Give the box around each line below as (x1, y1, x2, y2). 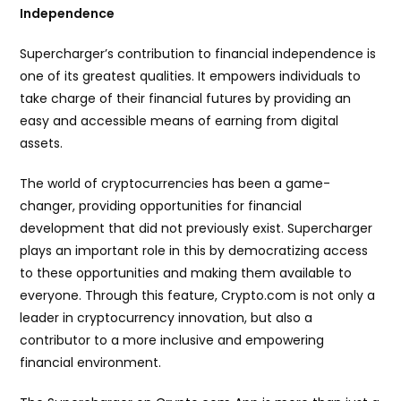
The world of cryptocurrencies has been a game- (20, 175, 331, 193)
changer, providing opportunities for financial (20, 197, 303, 216)
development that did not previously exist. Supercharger (20, 219, 373, 238)
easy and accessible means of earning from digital (20, 112, 339, 131)
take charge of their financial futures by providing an (20, 90, 352, 108)
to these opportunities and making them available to (20, 264, 353, 283)
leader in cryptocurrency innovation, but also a (20, 309, 313, 328)
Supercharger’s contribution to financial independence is (20, 45, 377, 64)
